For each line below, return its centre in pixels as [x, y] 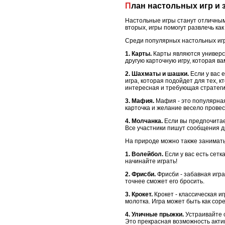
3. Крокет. [139, 195]
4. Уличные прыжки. [154, 215]
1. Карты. [138, 54]
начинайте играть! [151, 161]
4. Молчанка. [144, 121]
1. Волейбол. [144, 154]
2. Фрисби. [140, 175]
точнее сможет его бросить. [165, 182]
